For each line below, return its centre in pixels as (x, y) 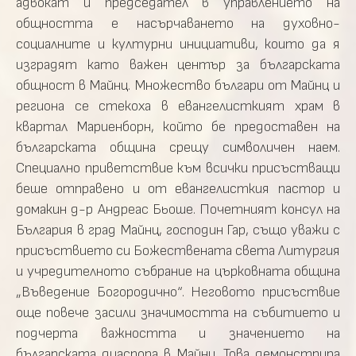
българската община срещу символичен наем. (178, 147)
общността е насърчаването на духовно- (178, 23)
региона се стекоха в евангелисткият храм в (178, 106)
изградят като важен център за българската (178, 65)
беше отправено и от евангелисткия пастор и (178, 189)
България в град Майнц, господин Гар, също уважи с (178, 230)
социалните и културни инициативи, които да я (178, 44)
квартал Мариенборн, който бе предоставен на (178, 127)
